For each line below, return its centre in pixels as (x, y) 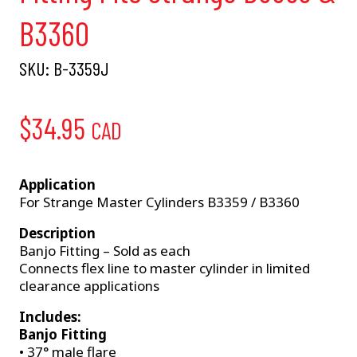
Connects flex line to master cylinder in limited (165, 269)
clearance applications (89, 286)
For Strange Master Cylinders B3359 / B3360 (159, 202)
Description (57, 233)
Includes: (50, 317)
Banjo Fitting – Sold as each (105, 251)
